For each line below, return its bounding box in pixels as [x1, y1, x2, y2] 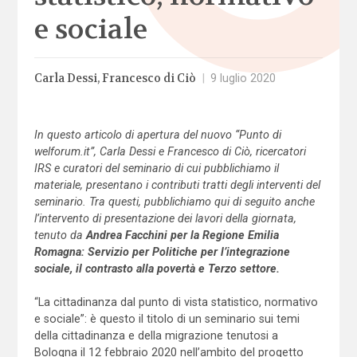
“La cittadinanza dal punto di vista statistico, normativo [33, 295, 318, 308]
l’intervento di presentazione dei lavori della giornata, [33, 211, 296, 225]
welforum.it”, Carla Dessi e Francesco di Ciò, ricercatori [33, 144, 306, 158]
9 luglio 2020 [210, 71, 277, 84]
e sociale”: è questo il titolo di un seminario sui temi [33, 312, 300, 325]
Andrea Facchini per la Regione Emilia [82, 228, 279, 241]
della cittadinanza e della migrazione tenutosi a [33, 328, 278, 342]
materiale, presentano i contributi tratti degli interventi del [33, 178, 320, 191]
